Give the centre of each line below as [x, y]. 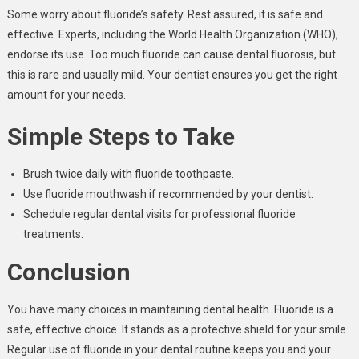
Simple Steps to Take [121, 136]
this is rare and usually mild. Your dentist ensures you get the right [172, 74]
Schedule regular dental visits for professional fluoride [159, 214]
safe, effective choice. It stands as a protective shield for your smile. [177, 329]
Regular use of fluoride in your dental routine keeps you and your [169, 349]
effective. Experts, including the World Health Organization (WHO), [172, 34]
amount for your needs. [66, 94]
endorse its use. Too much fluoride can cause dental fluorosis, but [171, 54]
